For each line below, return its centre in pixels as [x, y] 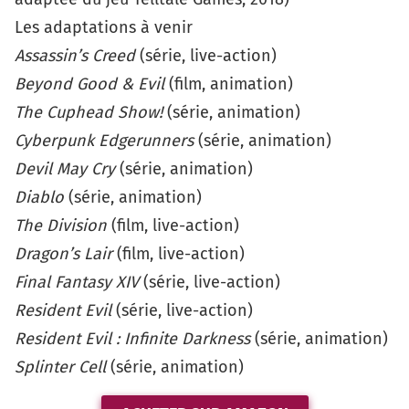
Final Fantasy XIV [77, 282]
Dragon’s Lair [63, 253]
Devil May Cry [65, 168]
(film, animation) [229, 84]
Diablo [39, 197]
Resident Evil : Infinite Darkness [132, 338]
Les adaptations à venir [104, 27]
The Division [61, 225]
